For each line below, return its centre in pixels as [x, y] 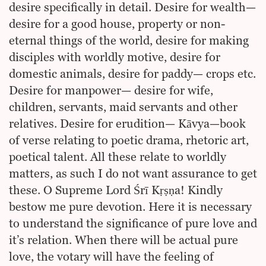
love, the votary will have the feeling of [111, 257]
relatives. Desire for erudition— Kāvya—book [127, 124]
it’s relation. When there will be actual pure [123, 241]
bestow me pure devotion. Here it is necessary [130, 208]
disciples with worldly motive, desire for [115, 58]
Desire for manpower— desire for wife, [111, 91]
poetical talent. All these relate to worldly [118, 158]
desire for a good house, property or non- [117, 25]
